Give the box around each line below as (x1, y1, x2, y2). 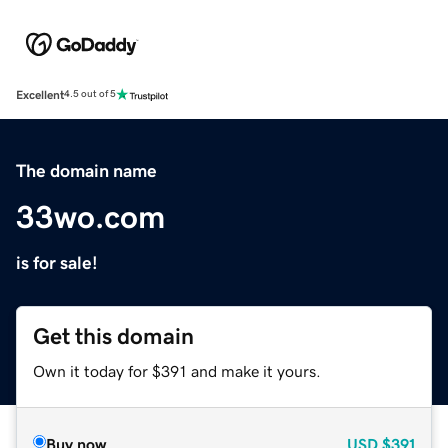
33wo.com (16, 200, 165, 233)
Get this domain (33, 324, 194, 348)
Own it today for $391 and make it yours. (33, 362, 321, 379)
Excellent (16, 88, 64, 101)
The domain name (16, 161, 157, 180)
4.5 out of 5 (64, 89, 116, 100)
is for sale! (16, 253, 98, 272)
